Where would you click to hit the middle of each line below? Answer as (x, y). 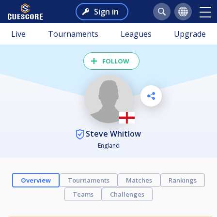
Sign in (106, 12)
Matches (139, 180)
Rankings (183, 180)
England (108, 146)
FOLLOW (116, 61)
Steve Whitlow (112, 133)
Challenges (127, 194)
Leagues (136, 34)
